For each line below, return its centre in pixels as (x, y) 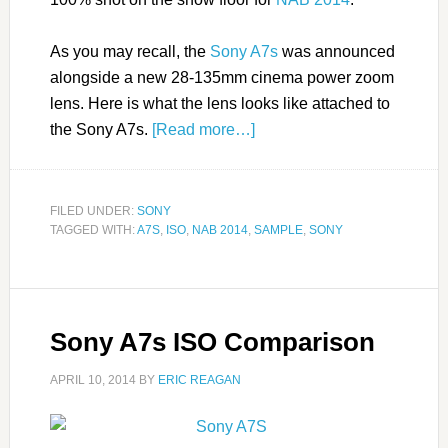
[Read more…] (203, 129)
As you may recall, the (129, 51)
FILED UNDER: (93, 210)
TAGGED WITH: (93, 229)
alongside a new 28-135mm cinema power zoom (221, 77)
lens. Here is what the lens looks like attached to (219, 103)
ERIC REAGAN (199, 379)
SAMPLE (278, 229)
